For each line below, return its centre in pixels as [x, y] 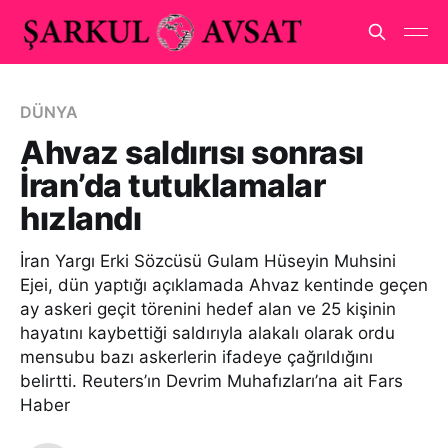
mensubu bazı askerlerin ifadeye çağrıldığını [196, 357]
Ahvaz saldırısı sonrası [192, 152]
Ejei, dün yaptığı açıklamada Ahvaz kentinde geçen [224, 285]
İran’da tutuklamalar [173, 185]
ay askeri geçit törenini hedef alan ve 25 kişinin [208, 309]
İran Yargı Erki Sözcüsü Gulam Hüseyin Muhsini [208, 261]
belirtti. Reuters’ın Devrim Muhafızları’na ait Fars [211, 381]
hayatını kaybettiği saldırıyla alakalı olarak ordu [207, 333]
